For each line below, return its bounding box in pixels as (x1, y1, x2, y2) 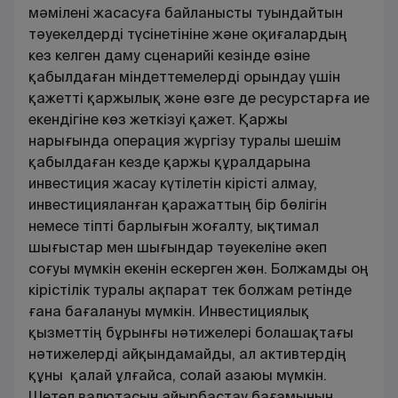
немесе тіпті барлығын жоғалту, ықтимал (28, 216, 319, 235)
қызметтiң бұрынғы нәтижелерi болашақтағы (28, 322, 354, 342)
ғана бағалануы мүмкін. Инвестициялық (28, 301, 309, 321)
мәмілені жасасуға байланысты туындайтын (28, 3, 343, 22)
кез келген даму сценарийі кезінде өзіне (28, 45, 310, 65)
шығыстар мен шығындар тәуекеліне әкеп (28, 237, 327, 257)
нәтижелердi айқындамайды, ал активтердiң (28, 344, 346, 363)
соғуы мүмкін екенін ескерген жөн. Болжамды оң (28, 259, 369, 278)
